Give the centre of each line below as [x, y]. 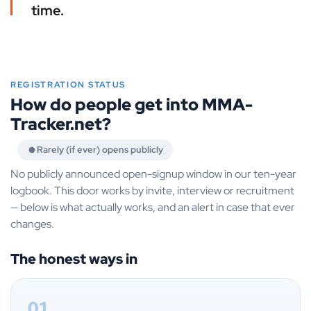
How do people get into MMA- [132, 105]
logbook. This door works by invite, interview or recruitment [152, 191]
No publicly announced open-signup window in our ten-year [153, 174]
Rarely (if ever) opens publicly [100, 150]
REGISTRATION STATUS [68, 85]
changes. [32, 224]
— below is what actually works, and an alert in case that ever [153, 208]
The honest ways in [74, 259]
